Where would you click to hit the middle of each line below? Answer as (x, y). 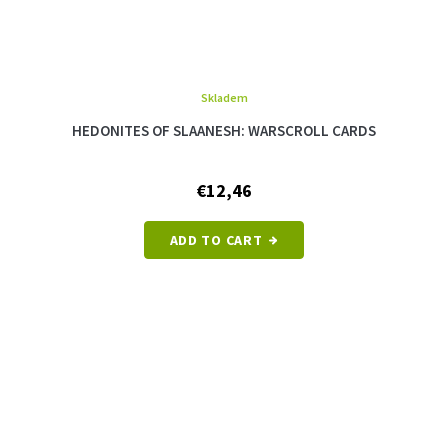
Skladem (224, 97)
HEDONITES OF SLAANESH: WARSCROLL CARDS (224, 130)
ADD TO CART (216, 239)
